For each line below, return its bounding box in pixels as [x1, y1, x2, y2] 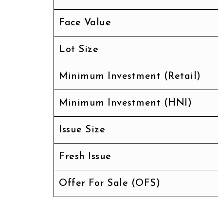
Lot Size [59, 44, 98, 54]
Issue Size [59, 125, 105, 135]
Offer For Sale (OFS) [59, 178, 160, 188]
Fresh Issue [59, 151, 111, 162]
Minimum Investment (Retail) [59, 71, 201, 81]
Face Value [59, 18, 111, 28]
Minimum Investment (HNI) [59, 98, 192, 108]
